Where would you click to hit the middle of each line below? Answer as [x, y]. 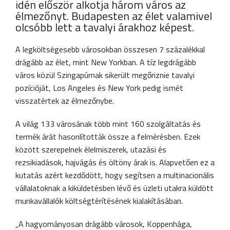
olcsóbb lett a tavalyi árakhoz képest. [105, 27]
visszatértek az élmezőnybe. [65, 101]
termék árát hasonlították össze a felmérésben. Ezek [108, 137]
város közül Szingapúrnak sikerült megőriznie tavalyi [105, 75]
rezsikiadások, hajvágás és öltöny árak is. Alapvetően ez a [115, 162]
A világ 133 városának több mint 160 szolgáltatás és [108, 124]
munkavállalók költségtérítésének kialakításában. [99, 201]
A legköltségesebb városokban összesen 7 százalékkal [110, 50]
